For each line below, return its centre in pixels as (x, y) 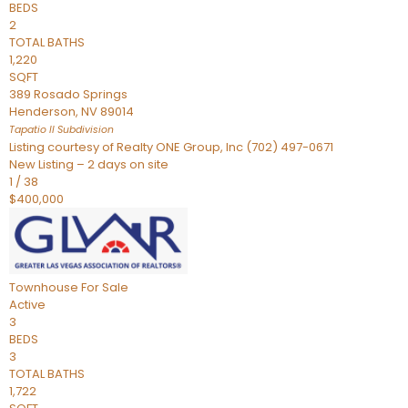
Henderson (42, 112)
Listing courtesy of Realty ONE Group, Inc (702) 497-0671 (171, 147)
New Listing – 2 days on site (89, 164)
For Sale (105, 287)
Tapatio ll (32, 130)
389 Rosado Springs (68, 94)
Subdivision (84, 130)
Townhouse (44, 287)
